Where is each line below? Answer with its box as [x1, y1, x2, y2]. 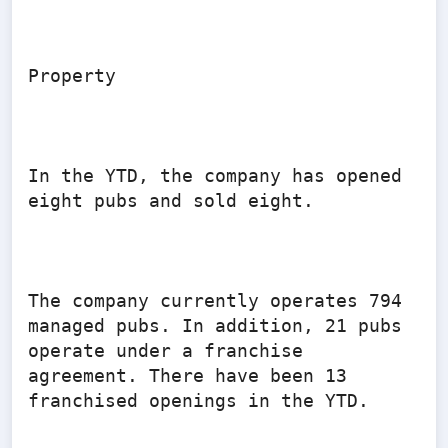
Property [28, 65, 116, 86]
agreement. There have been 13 [28, 365, 347, 386]
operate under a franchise [28, 340, 303, 361]
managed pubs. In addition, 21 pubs [28, 315, 402, 336]
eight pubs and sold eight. [28, 190, 314, 211]
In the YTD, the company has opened [28, 165, 402, 186]
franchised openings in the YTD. [28, 390, 369, 411]
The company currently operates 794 [28, 290, 402, 311]
